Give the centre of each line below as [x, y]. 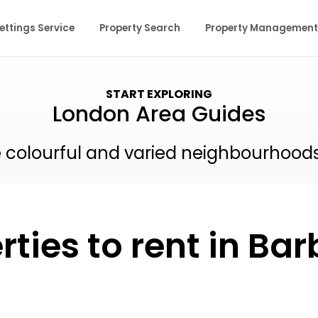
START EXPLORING [159, 94]
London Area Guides [159, 114]
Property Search [140, 28]
